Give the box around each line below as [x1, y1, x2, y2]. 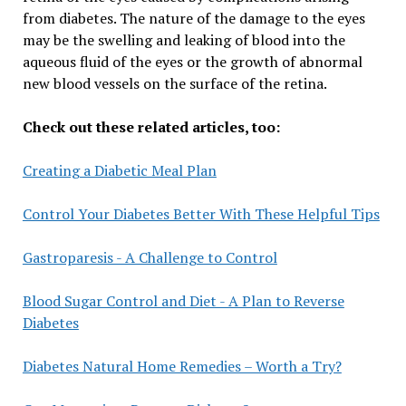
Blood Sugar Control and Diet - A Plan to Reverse [22, 290, 344, 311]
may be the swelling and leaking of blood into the [22, 29, 345, 50]
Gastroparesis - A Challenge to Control [22, 246, 277, 267]
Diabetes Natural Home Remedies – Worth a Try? [22, 355, 342, 376]
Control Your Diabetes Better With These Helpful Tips [22, 203, 380, 224]
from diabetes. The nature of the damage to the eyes [22, 7, 365, 28]
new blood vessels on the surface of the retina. [22, 72, 327, 93]
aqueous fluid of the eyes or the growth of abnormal [22, 51, 362, 72]
